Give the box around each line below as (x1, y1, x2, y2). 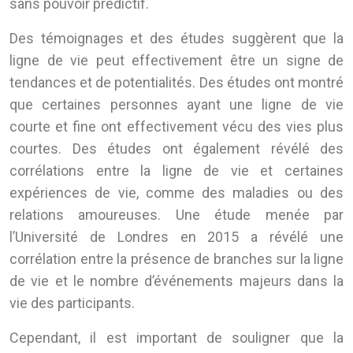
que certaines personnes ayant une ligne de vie (9, 96, 344, 113)
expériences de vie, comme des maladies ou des (9, 184, 344, 202)
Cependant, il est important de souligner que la (9, 329, 344, 347)
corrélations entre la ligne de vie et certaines (9, 162, 344, 180)
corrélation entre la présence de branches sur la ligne (9, 251, 344, 268)
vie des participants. (9, 295, 135, 312)
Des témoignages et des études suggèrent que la (9, 30, 344, 47)
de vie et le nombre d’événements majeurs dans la (9, 273, 344, 290)
